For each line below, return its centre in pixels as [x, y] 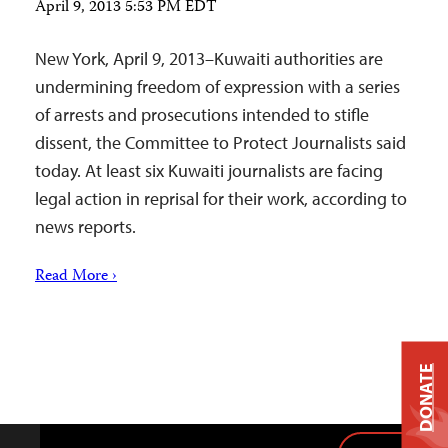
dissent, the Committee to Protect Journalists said [220, 142]
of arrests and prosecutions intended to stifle [202, 114]
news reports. [85, 226]
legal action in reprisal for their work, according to [221, 198]
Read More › [76, 277]
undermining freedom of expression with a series [217, 86]
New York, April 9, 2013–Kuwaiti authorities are [209, 58]
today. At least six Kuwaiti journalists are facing [209, 170]
